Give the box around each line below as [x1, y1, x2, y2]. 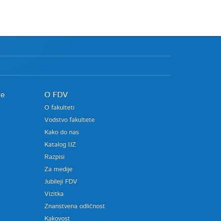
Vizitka [44, 191, 64, 197]
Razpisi [44, 154, 65, 160]
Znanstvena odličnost [44, 203, 105, 210]
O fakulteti [44, 105, 74, 111]
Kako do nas [44, 129, 79, 136]
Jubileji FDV [44, 179, 77, 185]
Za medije [44, 166, 73, 173]
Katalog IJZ [44, 142, 76, 148]
